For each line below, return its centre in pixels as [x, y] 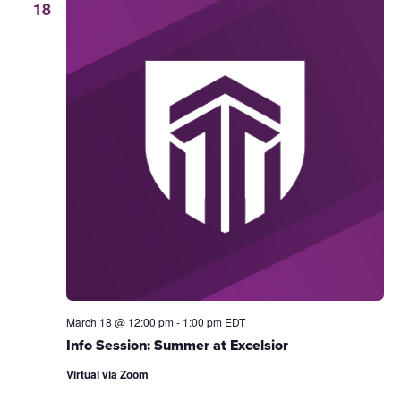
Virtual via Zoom [107, 375]
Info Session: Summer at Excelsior [177, 346]
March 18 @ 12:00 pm [119, 322]
